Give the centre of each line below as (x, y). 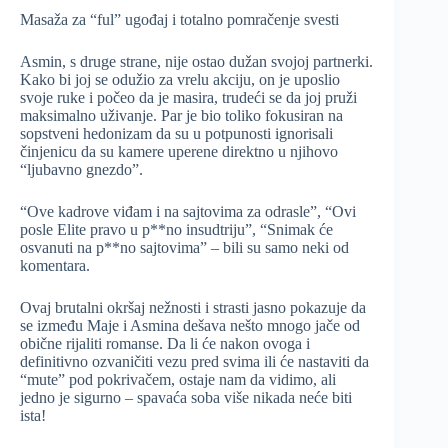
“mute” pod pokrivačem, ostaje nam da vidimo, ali (178, 379)
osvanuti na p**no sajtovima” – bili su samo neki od (184, 247)
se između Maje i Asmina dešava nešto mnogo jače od (190, 325)
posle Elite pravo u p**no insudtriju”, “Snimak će (176, 229)
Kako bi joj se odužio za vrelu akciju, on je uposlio (180, 79)
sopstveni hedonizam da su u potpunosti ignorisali (176, 133)
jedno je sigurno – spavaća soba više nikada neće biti (186, 397)
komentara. (55, 265)
